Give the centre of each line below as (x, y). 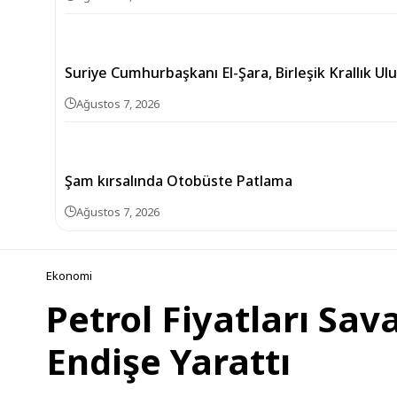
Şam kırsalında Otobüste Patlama (179, 181)
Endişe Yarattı (168, 361)
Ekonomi (69, 276)
